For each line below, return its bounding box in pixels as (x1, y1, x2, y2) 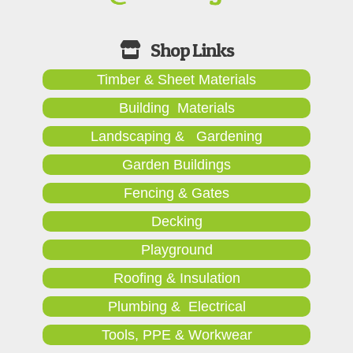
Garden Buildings (122, 156, 231, 173)
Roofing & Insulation (113, 269, 240, 286)
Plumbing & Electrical (107, 298, 246, 314)
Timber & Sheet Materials (97, 71, 256, 87)
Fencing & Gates (124, 184, 229, 201)
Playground (140, 241, 213, 258)
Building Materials (118, 99, 235, 116)
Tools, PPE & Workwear (101, 326, 252, 343)
